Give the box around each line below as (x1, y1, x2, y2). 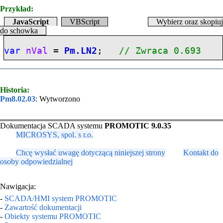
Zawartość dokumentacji (4, 203, 82, 212)
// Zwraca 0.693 (119, 45, 202, 56)
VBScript (70, 17, 100, 26)
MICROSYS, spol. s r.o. (16, 130, 93, 139)
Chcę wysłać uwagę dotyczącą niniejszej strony (16, 148, 165, 157)
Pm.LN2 (64, 45, 98, 56)
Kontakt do (183, 148, 219, 157)
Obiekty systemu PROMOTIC (4, 212, 101, 221)
